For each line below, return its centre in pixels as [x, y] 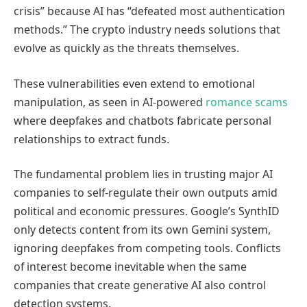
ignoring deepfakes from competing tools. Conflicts [147, 248]
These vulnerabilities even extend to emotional [134, 83]
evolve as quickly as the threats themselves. [126, 48]
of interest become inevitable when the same [130, 267]
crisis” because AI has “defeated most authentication [149, 11]
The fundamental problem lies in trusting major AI [143, 174]
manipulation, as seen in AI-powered [110, 102]
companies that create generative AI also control [140, 285]
